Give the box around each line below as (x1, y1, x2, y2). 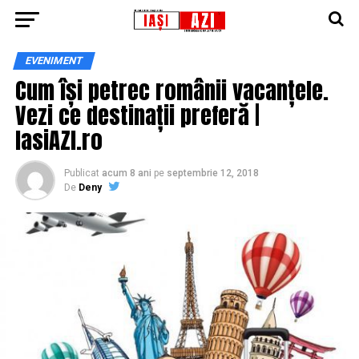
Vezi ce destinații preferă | (14, 98, 260, 132)
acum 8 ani (101, 167, 151, 179)
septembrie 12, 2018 (166, 167, 259, 179)
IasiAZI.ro (14, 123, 103, 157)
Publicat (63, 167, 99, 179)
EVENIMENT (23, 54, 84, 67)
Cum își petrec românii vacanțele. (14, 73, 329, 107)
